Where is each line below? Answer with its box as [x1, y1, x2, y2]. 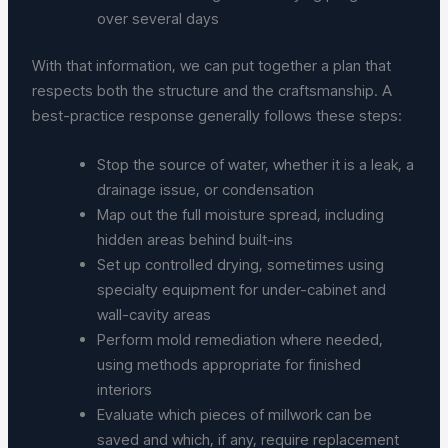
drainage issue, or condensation [97, 180, 323, 200]
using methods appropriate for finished [97, 355, 362, 375]
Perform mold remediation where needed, [97, 330, 384, 350]
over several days [97, 8, 228, 28]
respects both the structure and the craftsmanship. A [32, 81, 393, 101]
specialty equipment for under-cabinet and [97, 280, 387, 300]
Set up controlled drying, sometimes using [97, 255, 385, 275]
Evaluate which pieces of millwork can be [97, 405, 373, 425]
